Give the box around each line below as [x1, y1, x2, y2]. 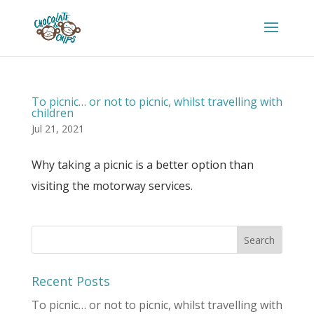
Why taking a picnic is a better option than [31, 157, 254, 172]
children [31, 105, 74, 121]
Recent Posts [31, 273, 110, 289]
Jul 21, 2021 [31, 122, 84, 135]
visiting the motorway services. [31, 178, 193, 193]
